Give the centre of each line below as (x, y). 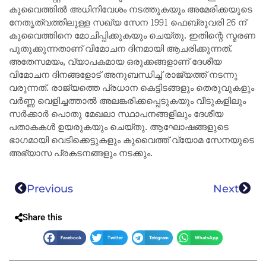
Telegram (159, 237)
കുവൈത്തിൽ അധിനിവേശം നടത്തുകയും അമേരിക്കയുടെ (131, 10)
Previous (50, 189)
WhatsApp (206, 237)
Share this (42, 217)
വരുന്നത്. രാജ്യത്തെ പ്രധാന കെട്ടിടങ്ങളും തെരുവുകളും (132, 88)
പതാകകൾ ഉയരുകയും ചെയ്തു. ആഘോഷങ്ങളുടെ (119, 128)
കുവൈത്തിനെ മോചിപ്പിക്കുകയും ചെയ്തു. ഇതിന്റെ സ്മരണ (132, 36)
